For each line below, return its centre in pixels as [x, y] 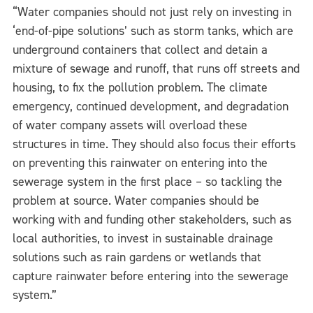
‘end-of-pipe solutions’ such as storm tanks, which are [153, 30]
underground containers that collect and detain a [140, 49]
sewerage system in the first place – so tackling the [147, 181]
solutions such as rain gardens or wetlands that [137, 257]
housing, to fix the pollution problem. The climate [140, 87]
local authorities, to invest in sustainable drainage [143, 238]
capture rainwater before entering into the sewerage [151, 276]
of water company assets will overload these [130, 125]
